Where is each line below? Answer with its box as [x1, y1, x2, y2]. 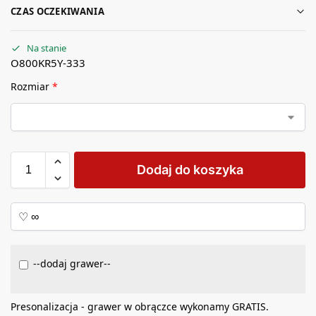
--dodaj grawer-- [33, 256, 111, 270]
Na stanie [27, 41, 66, 54]
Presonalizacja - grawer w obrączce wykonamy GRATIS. [11, 299, 269, 313]
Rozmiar [11, 79, 52, 93]
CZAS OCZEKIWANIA [11, 4, 104, 18]
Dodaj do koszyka [136, 162, 243, 178]
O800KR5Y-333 [11, 55, 85, 70]
